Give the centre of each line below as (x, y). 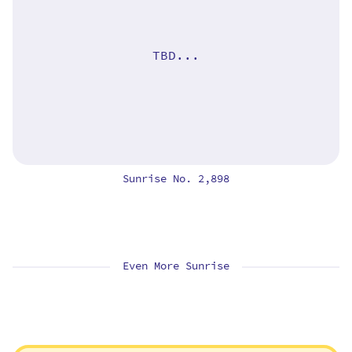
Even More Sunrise (176, 266)
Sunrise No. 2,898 (176, 178)
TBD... (176, 56)
